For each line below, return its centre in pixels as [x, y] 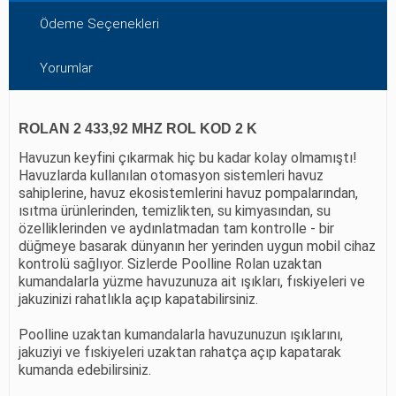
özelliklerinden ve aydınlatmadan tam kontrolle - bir [176, 228]
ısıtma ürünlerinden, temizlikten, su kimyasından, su [175, 210]
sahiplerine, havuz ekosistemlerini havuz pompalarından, [188, 193]
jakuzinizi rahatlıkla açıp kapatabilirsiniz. [138, 299]
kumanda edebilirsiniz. [85, 369]
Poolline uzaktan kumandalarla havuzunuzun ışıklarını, [181, 334]
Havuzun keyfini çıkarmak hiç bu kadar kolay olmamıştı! [188, 157]
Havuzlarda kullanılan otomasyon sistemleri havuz [171, 175]
